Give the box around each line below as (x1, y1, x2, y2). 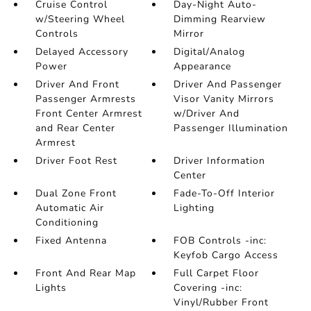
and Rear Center (35, 121, 115, 135)
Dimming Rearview (174, 12, 267, 26)
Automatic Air (35, 201, 104, 215)
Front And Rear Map (35, 267, 136, 280)
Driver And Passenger (174, 78, 283, 91)
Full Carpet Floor (174, 267, 260, 280)
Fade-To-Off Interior (174, 187, 276, 200)
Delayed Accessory (35, 45, 128, 58)
